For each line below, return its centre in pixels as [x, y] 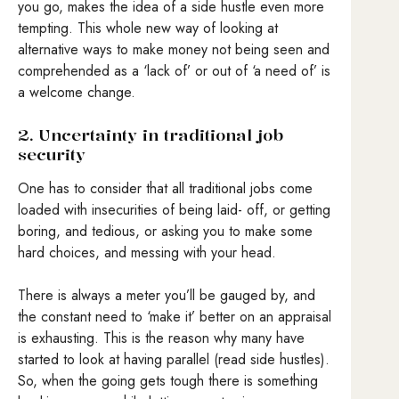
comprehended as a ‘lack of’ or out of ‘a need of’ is [174, 71]
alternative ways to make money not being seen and [174, 50]
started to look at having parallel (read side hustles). [174, 359]
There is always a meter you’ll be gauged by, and [167, 295]
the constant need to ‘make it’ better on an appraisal [175, 316]
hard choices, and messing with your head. [149, 252]
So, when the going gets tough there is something [168, 380]
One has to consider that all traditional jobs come [165, 188]
